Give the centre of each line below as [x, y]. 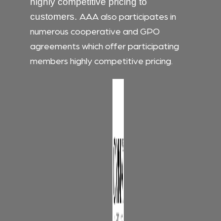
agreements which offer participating [105, 45]
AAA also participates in [128, 16]
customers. [55, 17]
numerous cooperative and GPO [95, 31]
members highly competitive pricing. [101, 60]
